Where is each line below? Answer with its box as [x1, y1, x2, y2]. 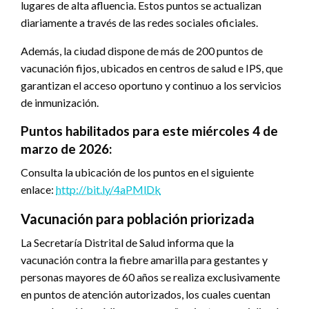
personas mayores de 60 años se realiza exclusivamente [21, 270, 280, 283]
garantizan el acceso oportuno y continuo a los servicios [21, 78, 281, 92]
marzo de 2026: [21, 140, 112, 157]
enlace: [21, 182, 56, 196]
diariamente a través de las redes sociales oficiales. [21, 15, 258, 29]
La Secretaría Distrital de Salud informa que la [21, 235, 234, 249]
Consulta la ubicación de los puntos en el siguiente [21, 165, 254, 179]
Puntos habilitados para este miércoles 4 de [21, 122, 278, 139]
